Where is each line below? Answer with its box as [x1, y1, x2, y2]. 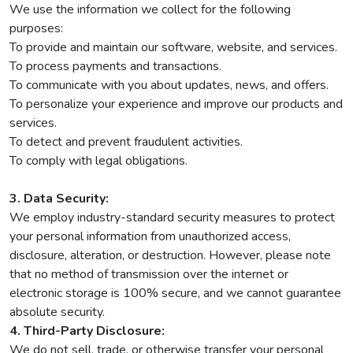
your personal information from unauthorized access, [9, 228, 291, 245]
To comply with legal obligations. [9, 152, 188, 169]
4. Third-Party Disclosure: [9, 322, 165, 340]
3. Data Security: [9, 190, 109, 207]
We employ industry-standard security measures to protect [9, 209, 335, 226]
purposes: [9, 20, 63, 37]
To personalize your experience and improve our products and [9, 95, 343, 113]
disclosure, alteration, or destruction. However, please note [9, 247, 331, 264]
